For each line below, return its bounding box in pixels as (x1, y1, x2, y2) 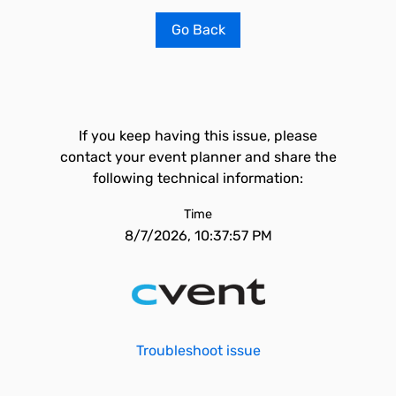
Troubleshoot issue (135, 342, 261, 359)
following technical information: (93, 170, 303, 187)
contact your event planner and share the (59, 148, 337, 165)
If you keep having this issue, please (79, 127, 317, 144)
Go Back (171, 21, 225, 38)
